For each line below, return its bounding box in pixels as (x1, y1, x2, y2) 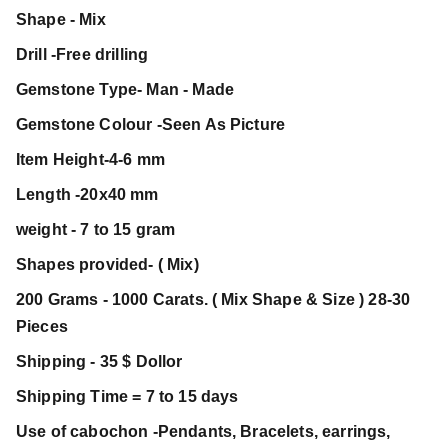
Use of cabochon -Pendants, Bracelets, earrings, (16, 423, 391, 440)
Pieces (16, 318, 68, 335)
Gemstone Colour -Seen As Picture (16, 116, 286, 133)
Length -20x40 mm (16, 186, 159, 203)
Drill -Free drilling (16, 46, 149, 63)
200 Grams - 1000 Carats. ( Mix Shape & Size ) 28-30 (16, 291, 411, 308)
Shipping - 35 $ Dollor (16, 353, 187, 370)
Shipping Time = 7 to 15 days (16, 388, 243, 405)
